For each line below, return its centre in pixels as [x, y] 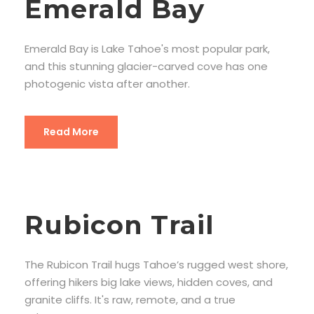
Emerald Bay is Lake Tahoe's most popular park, [147, 48]
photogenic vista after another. [107, 83]
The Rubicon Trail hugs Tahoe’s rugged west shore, [156, 264]
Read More [71, 131]
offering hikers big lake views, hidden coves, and [149, 282]
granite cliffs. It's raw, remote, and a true [130, 299]
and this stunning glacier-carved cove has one [146, 66]
